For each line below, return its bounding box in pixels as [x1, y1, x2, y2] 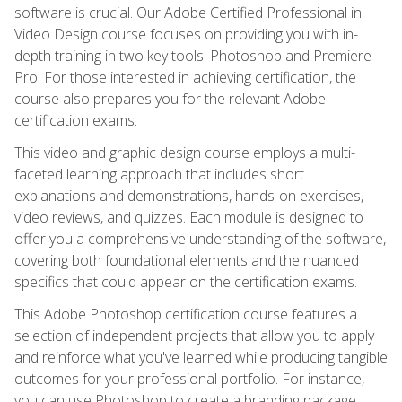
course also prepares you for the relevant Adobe [14, 88, 326, 109]
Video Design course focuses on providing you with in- [14, 23, 358, 44]
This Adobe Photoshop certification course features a [14, 303, 357, 324]
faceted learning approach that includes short [14, 163, 304, 184]
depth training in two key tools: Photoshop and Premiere [14, 45, 371, 66]
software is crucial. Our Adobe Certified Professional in [14, 2, 362, 22]
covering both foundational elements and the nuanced [14, 249, 359, 270]
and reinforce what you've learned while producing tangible [14, 346, 388, 367]
